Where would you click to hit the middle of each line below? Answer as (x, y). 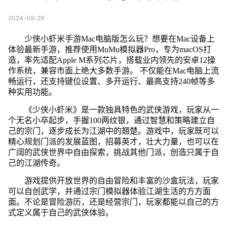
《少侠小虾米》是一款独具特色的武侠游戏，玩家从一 (121, 109)
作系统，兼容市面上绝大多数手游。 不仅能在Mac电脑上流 (113, 70)
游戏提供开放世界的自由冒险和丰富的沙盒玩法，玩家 (121, 180)
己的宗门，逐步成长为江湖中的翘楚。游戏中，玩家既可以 (113, 131)
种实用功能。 (32, 92)
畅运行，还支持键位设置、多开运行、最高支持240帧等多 (111, 81)
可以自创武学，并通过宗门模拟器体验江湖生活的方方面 (109, 191)
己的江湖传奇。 (36, 163)
